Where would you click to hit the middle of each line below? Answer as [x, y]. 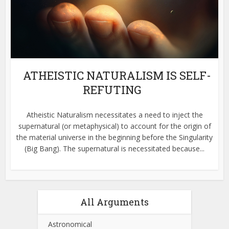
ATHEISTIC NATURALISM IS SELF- [117, 76]
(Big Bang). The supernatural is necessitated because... [114, 149]
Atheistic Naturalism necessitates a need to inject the [114, 115]
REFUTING [112, 90]
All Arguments [114, 202]
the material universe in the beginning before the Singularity [114, 138]
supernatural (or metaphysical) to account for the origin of [114, 126]
